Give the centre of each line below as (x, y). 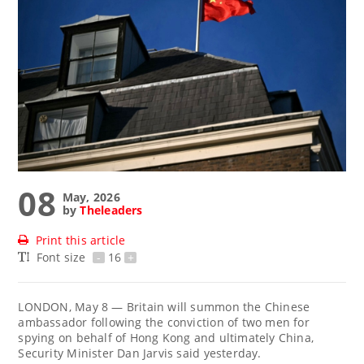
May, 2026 (91, 197)
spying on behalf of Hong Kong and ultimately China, (166, 337)
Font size (63, 257)
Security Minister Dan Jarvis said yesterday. (140, 353)
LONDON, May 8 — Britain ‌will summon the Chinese (164, 306)
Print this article (80, 240)
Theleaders (111, 210)
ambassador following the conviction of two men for (164, 322)
